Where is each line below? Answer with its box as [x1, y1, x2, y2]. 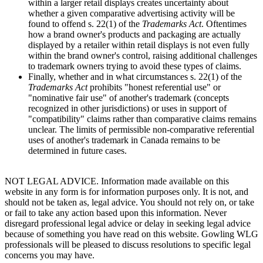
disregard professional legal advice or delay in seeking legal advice [5, 218, 251, 229]
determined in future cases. [28, 146, 127, 156]
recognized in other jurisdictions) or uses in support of [28, 103, 227, 114]
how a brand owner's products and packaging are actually [28, 29, 241, 40]
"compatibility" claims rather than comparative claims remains [28, 114, 257, 124]
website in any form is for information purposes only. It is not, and [5, 187, 248, 197]
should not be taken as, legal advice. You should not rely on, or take [5, 197, 254, 208]
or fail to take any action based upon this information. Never [5, 208, 227, 218]
